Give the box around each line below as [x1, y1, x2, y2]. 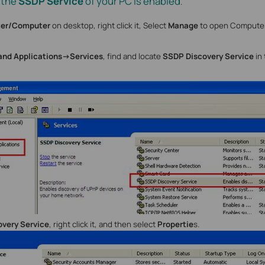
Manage [167, 20, 198, 31]
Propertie [157, 219, 193, 230]
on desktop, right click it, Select [50, 20, 168, 31]
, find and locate [102, 51, 163, 62]
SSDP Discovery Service [162, 51, 256, 62]
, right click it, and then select [49, 219, 157, 230]
